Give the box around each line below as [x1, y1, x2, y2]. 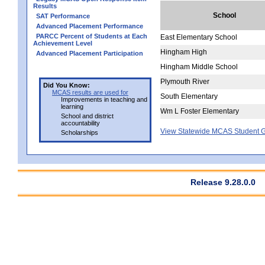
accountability [61, 119, 100, 127]
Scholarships [61, 128, 98, 136]
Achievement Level [33, 39, 92, 47]
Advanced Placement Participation [36, 49, 143, 57]
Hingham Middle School [160, 62, 238, 71]
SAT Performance [36, 12, 90, 20]
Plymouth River [160, 77, 209, 86]
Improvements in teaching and [61, 95, 147, 103]
